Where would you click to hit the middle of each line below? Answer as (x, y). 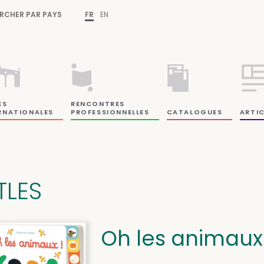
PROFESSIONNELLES (110, 112)
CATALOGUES (194, 112)
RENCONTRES (98, 103)
